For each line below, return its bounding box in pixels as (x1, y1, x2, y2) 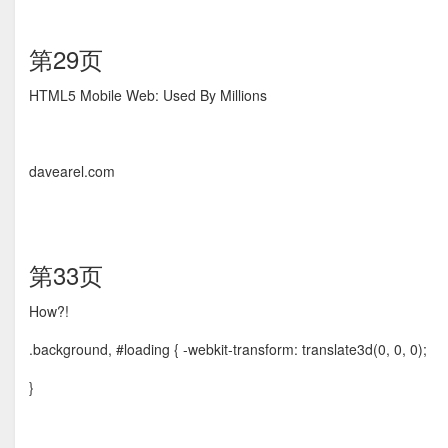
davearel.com (29, 161, 115, 181)
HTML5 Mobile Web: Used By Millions (29, 85, 267, 105)
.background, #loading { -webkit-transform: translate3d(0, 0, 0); (29, 339, 427, 359)
